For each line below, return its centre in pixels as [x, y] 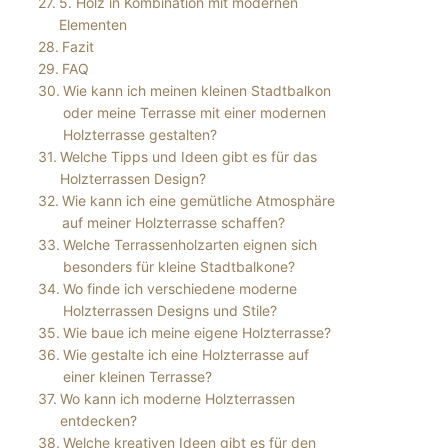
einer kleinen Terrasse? [137, 376]
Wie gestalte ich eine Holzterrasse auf [185, 354]
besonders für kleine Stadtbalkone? [178, 266]
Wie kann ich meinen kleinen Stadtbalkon [196, 90]
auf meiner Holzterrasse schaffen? [173, 222]
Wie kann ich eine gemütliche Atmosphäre [198, 200]
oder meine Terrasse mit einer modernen [194, 112]
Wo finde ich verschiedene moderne [179, 288]
